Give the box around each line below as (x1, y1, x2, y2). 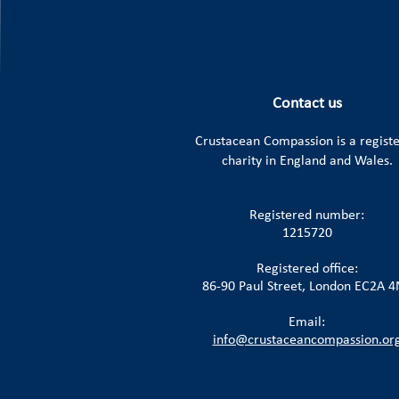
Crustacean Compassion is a (194, 134, 360, 149)
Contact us (272, 95, 342, 112)
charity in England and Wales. (221, 154, 393, 168)
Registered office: (256, 262, 358, 276)
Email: (289, 315, 325, 330)
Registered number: (249, 208, 364, 223)
